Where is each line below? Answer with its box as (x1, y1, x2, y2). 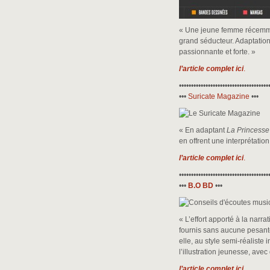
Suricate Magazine (188, 92, 250, 101)
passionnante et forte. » (179, 48, 256, 56)
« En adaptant (179, 126, 227, 134)
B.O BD (188, 181, 213, 190)
